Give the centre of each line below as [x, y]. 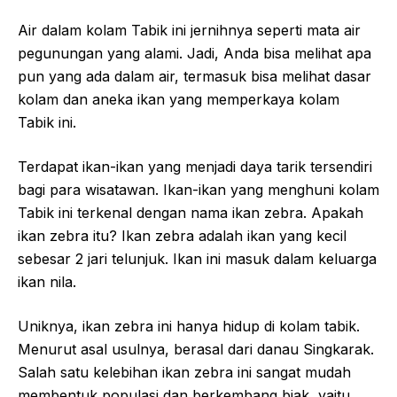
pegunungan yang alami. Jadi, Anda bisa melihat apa [195, 53]
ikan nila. [47, 281]
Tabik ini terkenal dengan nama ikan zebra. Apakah [191, 212]
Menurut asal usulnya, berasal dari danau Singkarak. [196, 349]
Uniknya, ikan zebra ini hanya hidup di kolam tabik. [189, 326]
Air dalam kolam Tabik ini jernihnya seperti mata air [189, 30]
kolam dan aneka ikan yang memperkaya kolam [179, 99]
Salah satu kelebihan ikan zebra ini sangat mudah [184, 372]
